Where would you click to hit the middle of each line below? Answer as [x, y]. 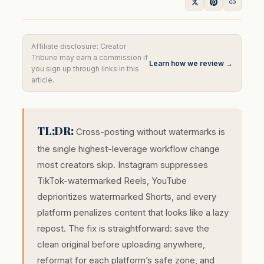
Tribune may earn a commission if [90, 57]
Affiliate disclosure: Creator [79, 46]
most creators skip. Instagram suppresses [123, 165]
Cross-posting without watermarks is [149, 132]
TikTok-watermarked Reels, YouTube [112, 181]
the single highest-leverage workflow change [128, 149]
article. [43, 80]
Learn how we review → [191, 63]
